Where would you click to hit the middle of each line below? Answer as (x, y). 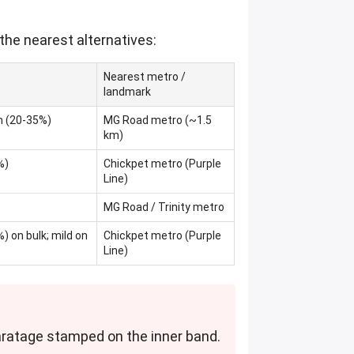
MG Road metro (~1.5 (158, 121)
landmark (128, 92)
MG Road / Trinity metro (164, 207)
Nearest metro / (145, 77)
